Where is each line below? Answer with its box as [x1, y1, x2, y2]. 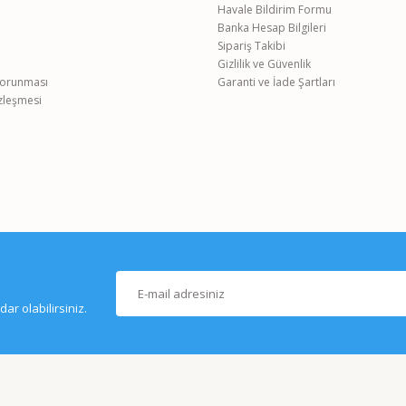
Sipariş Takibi [217, 38, 285, 53]
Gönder [181, 30, 225, 47]
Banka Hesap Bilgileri [217, 20, 326, 35]
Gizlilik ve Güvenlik [217, 56, 311, 72]
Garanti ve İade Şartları [217, 74, 335, 90]
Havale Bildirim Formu [217, 2, 332, 17]
